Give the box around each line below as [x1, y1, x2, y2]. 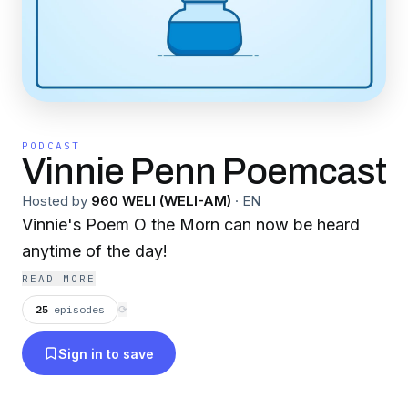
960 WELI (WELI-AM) [91, 192, 231, 209]
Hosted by [22, 192, 87, 209]
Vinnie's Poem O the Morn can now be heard [22, 215, 360, 234]
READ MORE [22, 272, 96, 285]
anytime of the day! [22, 241, 168, 260]
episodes [54, 302, 105, 316]
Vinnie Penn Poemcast [22, 152, 386, 191]
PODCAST [22, 139, 81, 152]
